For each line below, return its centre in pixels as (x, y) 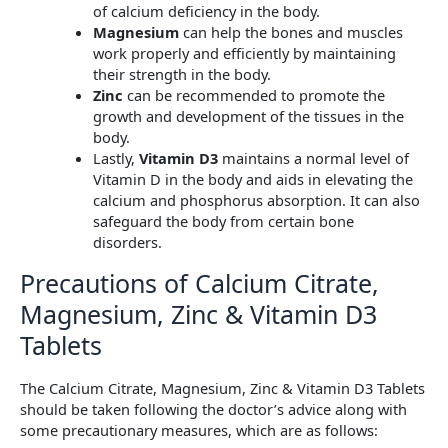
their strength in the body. (181, 74)
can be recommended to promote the (255, 95)
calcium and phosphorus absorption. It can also (256, 200)
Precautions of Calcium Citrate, (199, 282)
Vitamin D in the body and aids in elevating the (252, 179)
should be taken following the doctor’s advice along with (213, 409)
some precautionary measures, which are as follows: (199, 430)
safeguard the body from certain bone (223, 221)
